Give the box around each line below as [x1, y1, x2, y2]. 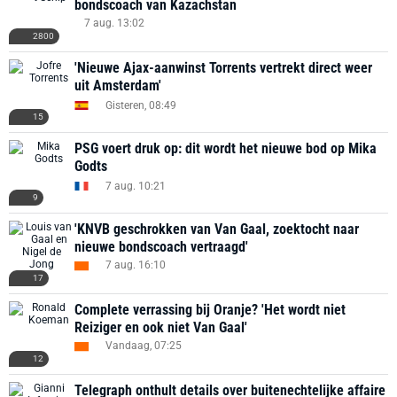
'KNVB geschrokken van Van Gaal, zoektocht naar [74, 221, 359, 237]
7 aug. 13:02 [84, 17, 144, 29]
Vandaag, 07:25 [105, 339, 182, 352]
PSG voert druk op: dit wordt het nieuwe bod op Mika [74, 140, 377, 157]
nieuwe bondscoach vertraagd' [74, 238, 248, 255]
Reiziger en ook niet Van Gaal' [74, 319, 247, 336]
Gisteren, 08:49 [105, 98, 176, 112]
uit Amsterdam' [74, 77, 161, 94]
